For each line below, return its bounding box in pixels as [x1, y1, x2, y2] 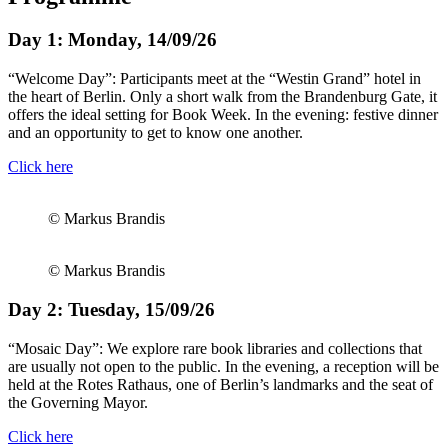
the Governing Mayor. [8, 393, 148, 411]
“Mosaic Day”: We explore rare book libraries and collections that [8, 339, 422, 357]
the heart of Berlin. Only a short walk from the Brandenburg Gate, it [8, 88, 437, 106]
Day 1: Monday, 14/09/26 [8, 29, 217, 51]
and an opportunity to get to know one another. [8, 124, 303, 142]
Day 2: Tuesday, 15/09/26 [8, 298, 215, 320]
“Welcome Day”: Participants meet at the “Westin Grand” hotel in [8, 70, 421, 88]
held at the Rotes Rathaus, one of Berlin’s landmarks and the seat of [8, 375, 433, 393]
